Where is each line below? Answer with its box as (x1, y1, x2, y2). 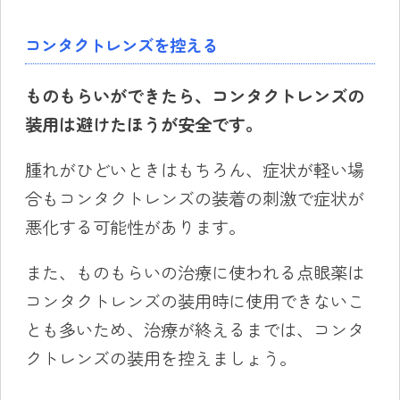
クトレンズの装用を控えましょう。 (24, 346, 296, 371)
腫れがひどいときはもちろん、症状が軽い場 (24, 157, 364, 183)
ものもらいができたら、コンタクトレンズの (24, 82, 364, 108)
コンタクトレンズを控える (24, 33, 218, 57)
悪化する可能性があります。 (24, 214, 246, 240)
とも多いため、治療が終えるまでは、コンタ (24, 317, 364, 343)
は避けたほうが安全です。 (58, 111, 262, 137)
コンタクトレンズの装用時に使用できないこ (24, 288, 364, 314)
